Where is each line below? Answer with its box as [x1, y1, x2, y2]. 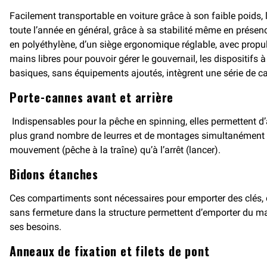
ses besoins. [10, 221, 61, 232]
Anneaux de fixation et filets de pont [10, 242, 210, 260]
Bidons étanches [10, 165, 98, 183]
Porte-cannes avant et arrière [10, 88, 174, 106]
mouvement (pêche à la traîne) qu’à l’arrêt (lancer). [10, 144, 221, 156]
